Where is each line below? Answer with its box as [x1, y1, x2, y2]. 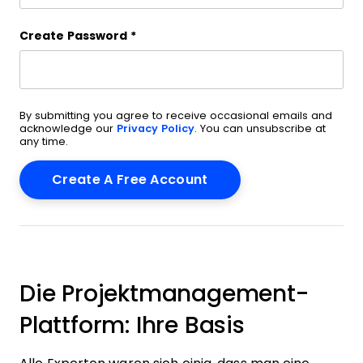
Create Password [19, 29, 127, 42]
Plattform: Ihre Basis [19, 313, 245, 338]
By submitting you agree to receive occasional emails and [19, 109, 332, 122]
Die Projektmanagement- [19, 281, 309, 306]
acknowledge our [19, 122, 117, 135]
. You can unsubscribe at [194, 122, 326, 135]
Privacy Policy [117, 122, 194, 135]
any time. [19, 135, 68, 147]
